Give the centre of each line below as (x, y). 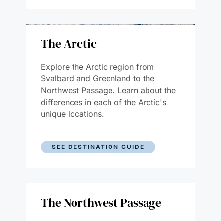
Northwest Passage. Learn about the (108, 90)
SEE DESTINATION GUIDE (98, 147)
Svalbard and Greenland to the (97, 78)
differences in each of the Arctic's (103, 102)
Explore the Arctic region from (97, 66)
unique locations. (72, 114)
